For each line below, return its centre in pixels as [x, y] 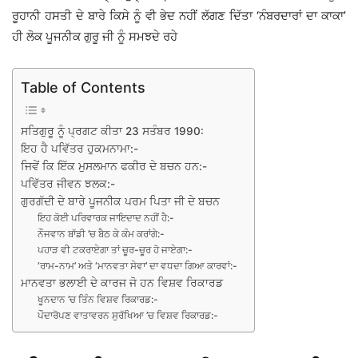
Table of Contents [83, 88]
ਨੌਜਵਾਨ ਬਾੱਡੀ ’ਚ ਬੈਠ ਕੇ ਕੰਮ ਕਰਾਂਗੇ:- [101, 234]
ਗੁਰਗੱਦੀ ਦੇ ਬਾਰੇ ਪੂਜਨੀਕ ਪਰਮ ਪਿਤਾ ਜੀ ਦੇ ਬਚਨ [120, 202]
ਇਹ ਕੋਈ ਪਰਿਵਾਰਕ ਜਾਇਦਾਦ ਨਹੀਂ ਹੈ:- [106, 218]
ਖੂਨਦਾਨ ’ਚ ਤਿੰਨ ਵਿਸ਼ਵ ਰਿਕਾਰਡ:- [98, 300]
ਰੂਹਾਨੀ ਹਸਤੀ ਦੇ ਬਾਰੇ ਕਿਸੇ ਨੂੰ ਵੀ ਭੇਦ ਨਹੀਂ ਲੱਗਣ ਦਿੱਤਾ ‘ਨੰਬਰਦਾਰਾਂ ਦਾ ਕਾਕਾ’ [179, 16]
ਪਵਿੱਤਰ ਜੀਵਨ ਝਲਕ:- [68, 184]
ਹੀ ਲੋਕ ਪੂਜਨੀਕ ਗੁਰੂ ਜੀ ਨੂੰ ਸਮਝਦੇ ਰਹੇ [95, 37]
